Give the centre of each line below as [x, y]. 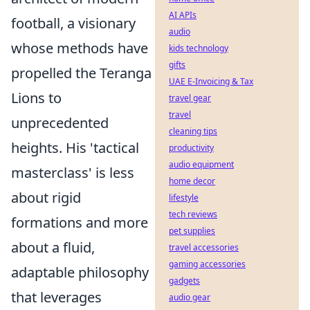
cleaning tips [193, 131]
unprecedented [60, 123]
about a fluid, [53, 247]
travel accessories [204, 247]
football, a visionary [73, 23]
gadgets [184, 281]
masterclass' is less [73, 173]
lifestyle [184, 198]
